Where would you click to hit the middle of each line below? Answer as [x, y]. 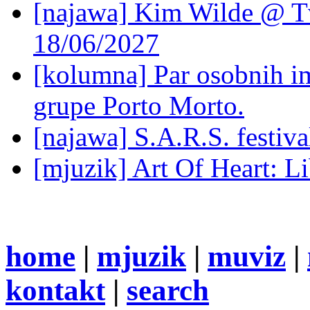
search [168, 291]
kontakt [55, 291]
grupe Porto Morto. [139, 106]
